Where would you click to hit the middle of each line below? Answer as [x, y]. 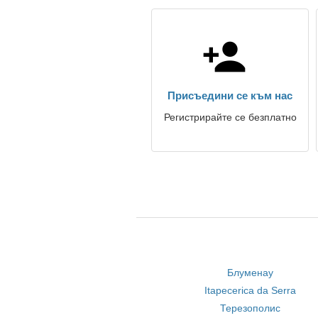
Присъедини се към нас [230, 95]
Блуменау [251, 273]
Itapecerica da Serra [251, 290]
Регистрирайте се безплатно [230, 117]
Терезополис [251, 308]
